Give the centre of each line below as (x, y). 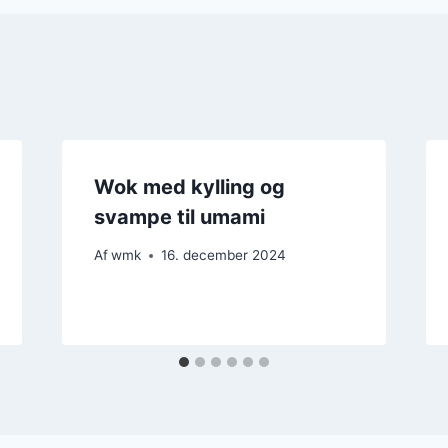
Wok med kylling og (189, 186)
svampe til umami (179, 216)
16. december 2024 (223, 255)
